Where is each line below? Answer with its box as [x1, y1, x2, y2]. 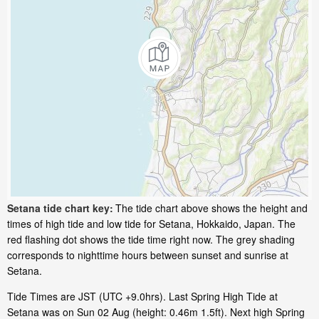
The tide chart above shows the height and [115, 201, 308, 216]
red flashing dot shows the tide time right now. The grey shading [7, 232, 295, 247]
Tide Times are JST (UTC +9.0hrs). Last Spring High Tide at [7, 289, 278, 304]
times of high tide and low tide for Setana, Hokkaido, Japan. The [7, 216, 296, 231]
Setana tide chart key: [7, 201, 113, 216]
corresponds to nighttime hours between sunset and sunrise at [7, 248, 288, 263]
